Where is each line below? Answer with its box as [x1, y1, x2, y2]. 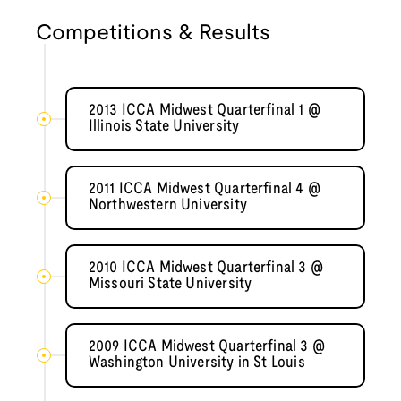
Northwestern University [88, 198, 247, 214]
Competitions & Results [36, 24, 270, 45]
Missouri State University [88, 277, 252, 293]
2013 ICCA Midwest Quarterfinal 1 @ [88, 103, 320, 119]
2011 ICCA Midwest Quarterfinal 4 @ [88, 182, 320, 198]
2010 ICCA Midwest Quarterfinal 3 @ [88, 260, 323, 277]
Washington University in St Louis [88, 355, 305, 371]
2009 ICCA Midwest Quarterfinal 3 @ [88, 339, 325, 355]
